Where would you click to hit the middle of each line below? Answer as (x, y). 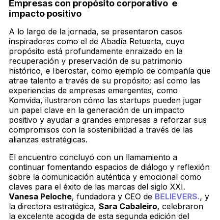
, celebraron (180, 206)
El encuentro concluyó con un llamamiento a (93, 157)
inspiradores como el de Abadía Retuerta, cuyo (97, 41)
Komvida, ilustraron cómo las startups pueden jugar (105, 100)
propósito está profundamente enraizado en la (96, 51)
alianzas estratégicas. (48, 140)
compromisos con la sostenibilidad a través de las (101, 130)
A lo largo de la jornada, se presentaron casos (96, 32)
